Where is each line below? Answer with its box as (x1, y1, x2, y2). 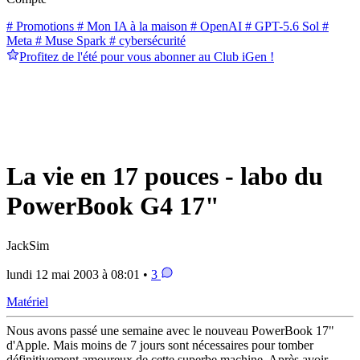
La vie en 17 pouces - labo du (6, 162, 323, 191)
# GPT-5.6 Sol (242, 18, 319, 33)
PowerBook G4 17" (6, 191, 219, 221)
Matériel (6, 294, 48, 309)
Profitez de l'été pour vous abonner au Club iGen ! (19, 49, 274, 63)
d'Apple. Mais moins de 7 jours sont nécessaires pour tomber (6, 337, 313, 352)
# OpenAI (187, 18, 242, 33)
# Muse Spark (32, 33, 106, 47)
